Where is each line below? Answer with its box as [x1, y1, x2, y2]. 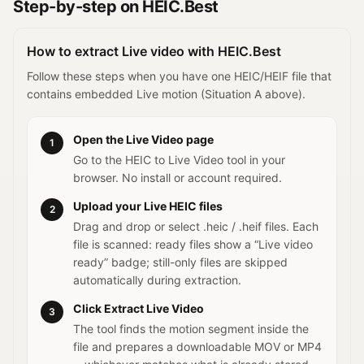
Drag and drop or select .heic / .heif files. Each [73, 219, 318, 233]
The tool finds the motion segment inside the [73, 322, 309, 336]
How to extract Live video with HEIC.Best [27, 43, 281, 59]
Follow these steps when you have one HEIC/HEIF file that [27, 69, 331, 83]
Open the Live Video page [73, 132, 214, 146]
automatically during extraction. [73, 273, 241, 287]
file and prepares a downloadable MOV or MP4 [73, 340, 322, 353]
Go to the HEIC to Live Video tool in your [73, 153, 285, 167]
